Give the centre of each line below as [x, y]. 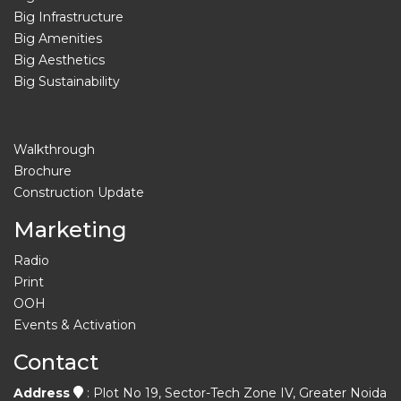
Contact [56, 362]
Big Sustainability [67, 81]
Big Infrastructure [68, 17]
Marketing [70, 229]
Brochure [43, 171]
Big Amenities [58, 38]
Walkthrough [54, 149]
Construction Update [79, 192]
